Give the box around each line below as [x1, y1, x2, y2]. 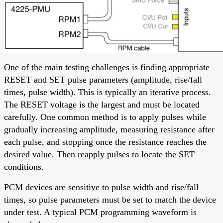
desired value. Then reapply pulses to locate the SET [4, 149, 195, 159]
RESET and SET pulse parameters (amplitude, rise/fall [4, 74, 202, 85]
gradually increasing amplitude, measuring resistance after [4, 124, 215, 134]
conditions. [4, 161, 44, 172]
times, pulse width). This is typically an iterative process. [4, 87, 211, 97]
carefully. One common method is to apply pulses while [4, 111, 206, 122]
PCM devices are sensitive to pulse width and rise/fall [4, 182, 199, 192]
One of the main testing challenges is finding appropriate [4, 62, 210, 72]
